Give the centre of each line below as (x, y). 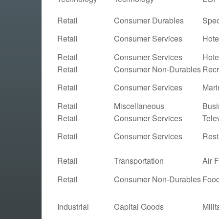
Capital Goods (139, 206)
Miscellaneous (139, 106)
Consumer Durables (149, 20)
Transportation (139, 160)
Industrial (73, 206)
